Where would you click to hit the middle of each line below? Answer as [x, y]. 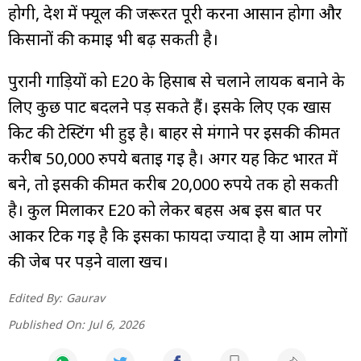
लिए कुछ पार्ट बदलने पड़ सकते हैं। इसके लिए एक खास [170, 106]
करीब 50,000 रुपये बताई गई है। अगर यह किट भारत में [173, 158]
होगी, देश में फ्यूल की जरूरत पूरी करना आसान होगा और [175, 13]
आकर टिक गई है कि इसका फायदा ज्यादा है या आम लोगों [178, 235]
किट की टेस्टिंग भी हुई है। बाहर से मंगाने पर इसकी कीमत [174, 132]
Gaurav [85, 297]
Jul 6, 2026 [116, 324]
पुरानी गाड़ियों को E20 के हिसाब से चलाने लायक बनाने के [176, 81]
